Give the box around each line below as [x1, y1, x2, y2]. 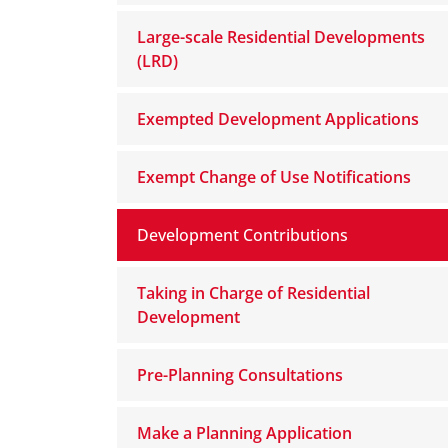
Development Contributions [137, 224, 348, 246]
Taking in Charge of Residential [137, 282, 370, 304]
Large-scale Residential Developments [137, 26, 425, 48]
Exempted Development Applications [137, 108, 419, 130]
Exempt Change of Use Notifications [137, 166, 411, 188]
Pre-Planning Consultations [137, 364, 343, 386]
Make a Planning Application [137, 422, 352, 444]
